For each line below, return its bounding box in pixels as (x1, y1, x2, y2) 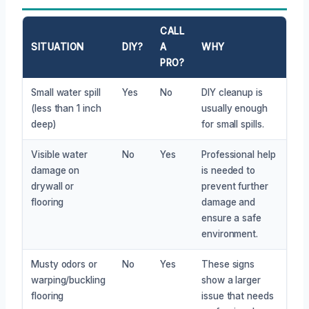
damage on (31, 164, 80, 176)
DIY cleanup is (201, 86, 263, 98)
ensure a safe (201, 212, 261, 223)
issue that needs (201, 290, 274, 301)
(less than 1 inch (31, 102, 101, 114)
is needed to (201, 164, 256, 176)
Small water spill (31, 86, 101, 98)
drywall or (31, 180, 74, 192)
